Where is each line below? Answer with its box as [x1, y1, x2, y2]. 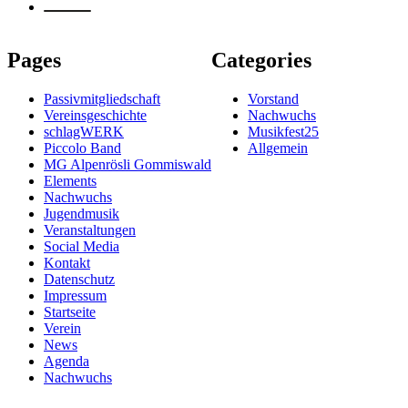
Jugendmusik [44, 205, 119, 221]
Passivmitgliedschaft [44, 90, 160, 107]
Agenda [44, 352, 89, 369]
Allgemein [248, 139, 308, 156]
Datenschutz [44, 270, 115, 287]
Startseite [44, 303, 96, 320]
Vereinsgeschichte [44, 107, 147, 123]
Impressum [44, 287, 107, 303]
